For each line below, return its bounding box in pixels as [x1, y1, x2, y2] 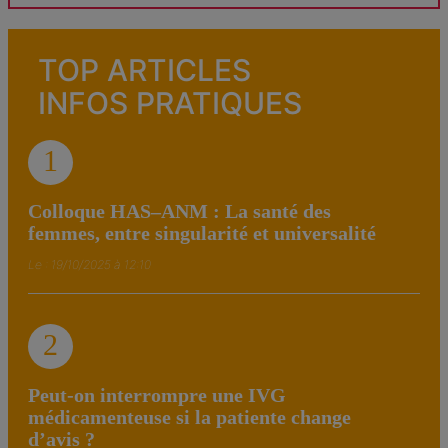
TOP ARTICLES [38, 51, 251, 88]
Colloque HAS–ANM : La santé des [28, 199, 331, 222]
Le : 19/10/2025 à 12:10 [28, 256, 151, 272]
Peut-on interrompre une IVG [28, 383, 286, 406]
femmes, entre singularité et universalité [28, 221, 376, 244]
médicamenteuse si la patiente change [28, 405, 351, 428]
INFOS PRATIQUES [38, 84, 302, 121]
